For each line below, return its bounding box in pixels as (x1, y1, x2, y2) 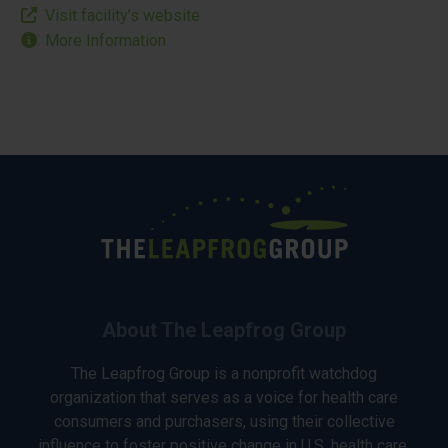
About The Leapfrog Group (102, 318, 346, 343)
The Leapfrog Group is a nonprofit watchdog (71, 364, 377, 384)
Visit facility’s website (45, 6, 200, 26)
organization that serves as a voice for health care (50, 388, 398, 408)
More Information (45, 31, 166, 51)
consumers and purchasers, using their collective (53, 412, 395, 432)
